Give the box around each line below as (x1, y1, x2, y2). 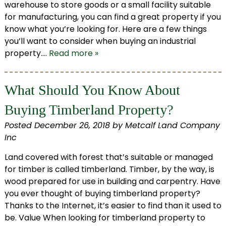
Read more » (48, 47, 98, 60)
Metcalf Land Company (125, 120, 220, 132)
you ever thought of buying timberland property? (4, 188, 200, 200)
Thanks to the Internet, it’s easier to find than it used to (4, 200, 221, 212)
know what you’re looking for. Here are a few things (4, 23, 207, 35)
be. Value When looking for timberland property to (4, 212, 205, 224)
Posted (4, 120, 34, 132)
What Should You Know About (4, 82, 180, 98)
